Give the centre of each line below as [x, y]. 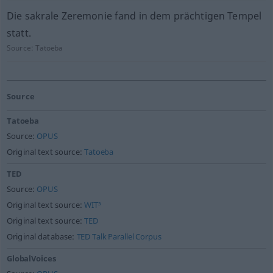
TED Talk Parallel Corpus [119, 237]
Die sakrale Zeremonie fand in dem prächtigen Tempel [134, 16]
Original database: [41, 237]
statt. [19, 33]
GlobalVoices [31, 259]
